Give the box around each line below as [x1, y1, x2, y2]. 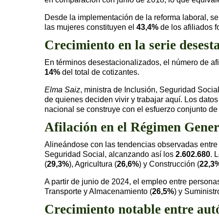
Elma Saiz [44, 85, 80, 94]
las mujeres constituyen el [44, 22, 136, 31]
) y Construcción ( [139, 159, 199, 168]
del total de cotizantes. [60, 67, 139, 76]
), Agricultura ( [69, 159, 117, 168]
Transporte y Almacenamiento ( [44, 187, 152, 196]
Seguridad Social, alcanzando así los [44, 150, 175, 158]
